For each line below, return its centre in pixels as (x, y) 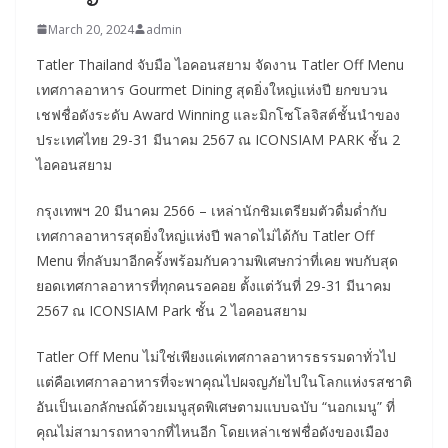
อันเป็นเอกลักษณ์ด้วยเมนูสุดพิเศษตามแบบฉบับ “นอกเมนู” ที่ (215, 406)
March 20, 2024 (91, 29)
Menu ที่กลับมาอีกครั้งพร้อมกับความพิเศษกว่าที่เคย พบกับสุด (217, 260)
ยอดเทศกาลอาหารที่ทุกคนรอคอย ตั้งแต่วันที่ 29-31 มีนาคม (213, 285)
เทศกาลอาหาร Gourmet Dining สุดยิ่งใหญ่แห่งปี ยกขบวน (212, 89)
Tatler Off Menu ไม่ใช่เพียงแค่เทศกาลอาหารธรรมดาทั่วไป (216, 356)
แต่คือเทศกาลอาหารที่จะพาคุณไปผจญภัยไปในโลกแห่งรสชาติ (224, 381)
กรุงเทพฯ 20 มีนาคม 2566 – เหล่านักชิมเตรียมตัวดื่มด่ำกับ (211, 210)
